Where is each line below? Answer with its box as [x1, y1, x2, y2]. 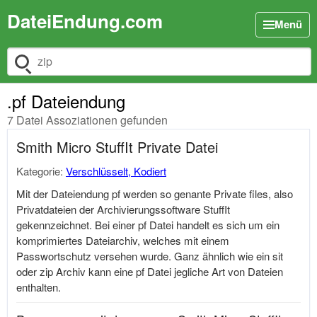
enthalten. [16, 279, 61, 294]
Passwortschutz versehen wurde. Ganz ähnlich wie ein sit [16, 248, 283, 263]
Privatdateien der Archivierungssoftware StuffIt [16, 202, 230, 217]
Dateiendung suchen [7, 61, 102, 76]
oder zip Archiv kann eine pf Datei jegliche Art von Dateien [16, 264, 283, 279]
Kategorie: [16, 163, 66, 178]
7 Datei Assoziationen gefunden [7, 112, 168, 128]
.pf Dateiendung [7, 88, 125, 113]
